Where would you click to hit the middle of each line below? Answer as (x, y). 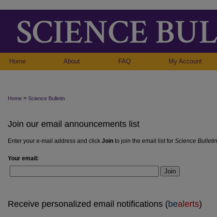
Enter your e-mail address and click (55, 141)
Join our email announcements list (74, 124)
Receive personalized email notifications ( (88, 204)
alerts (188, 204)
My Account (185, 61)
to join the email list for (144, 141)
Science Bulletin (46, 98)
